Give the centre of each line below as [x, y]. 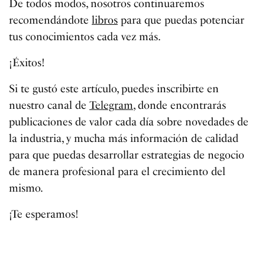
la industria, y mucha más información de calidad [124, 138]
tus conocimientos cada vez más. [85, 36]
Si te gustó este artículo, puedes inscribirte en [114, 88]
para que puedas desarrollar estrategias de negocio [127, 155]
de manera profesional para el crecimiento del [117, 171]
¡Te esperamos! [44, 214]
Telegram [112, 105]
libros [105, 20]
